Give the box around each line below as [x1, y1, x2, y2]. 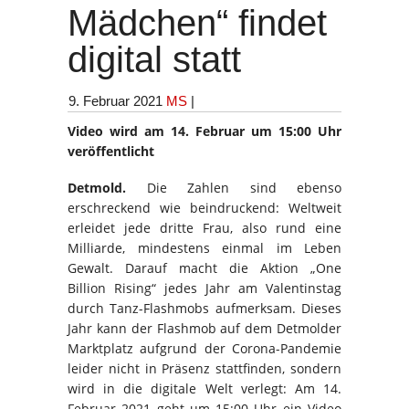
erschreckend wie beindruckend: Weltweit [68, 198, 341, 216]
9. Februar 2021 [68, 92, 163, 109]
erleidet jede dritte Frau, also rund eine [68, 218, 341, 236]
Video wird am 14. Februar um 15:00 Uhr [68, 121, 341, 140]
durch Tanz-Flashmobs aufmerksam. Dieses [68, 299, 341, 317]
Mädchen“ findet [68, 2, 327, 43]
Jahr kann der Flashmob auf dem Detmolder [68, 319, 341, 337]
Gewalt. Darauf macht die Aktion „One [68, 258, 341, 277]
